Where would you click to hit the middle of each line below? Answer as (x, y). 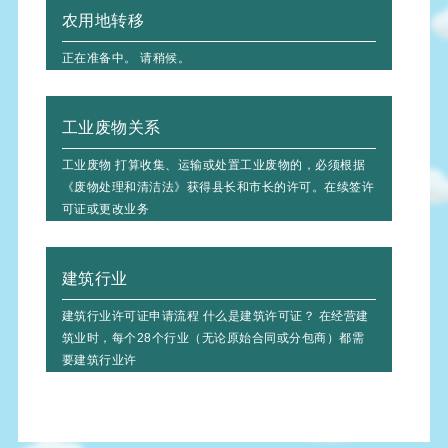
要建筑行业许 (99, 359)
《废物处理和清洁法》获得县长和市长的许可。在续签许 (218, 186)
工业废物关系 (111, 127)
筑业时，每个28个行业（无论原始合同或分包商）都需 (213, 337)
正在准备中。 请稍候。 (126, 57)
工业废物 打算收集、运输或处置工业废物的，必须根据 (213, 164)
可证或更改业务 (105, 208)
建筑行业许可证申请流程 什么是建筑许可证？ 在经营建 (215, 315)
